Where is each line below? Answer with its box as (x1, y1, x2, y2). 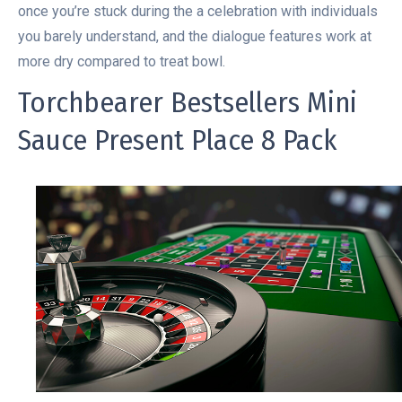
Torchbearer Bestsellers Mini (18, 85, 357, 120)
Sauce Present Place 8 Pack (18, 123, 336, 158)
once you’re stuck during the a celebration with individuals (18, 3, 378, 21)
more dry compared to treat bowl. (18, 53, 225, 71)
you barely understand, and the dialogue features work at (18, 28, 371, 46)
